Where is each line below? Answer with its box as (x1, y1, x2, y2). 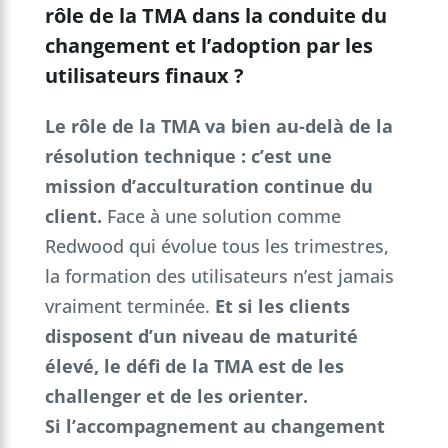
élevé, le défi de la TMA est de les (44, 353, 344, 378)
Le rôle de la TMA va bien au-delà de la (44, 113, 393, 138)
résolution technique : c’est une (44, 143, 332, 168)
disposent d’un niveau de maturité (44, 323, 358, 348)
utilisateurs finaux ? (44, 61, 244, 89)
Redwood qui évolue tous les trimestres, (44, 233, 389, 258)
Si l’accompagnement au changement (44, 413, 385, 438)
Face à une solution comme (101, 203, 341, 228)
